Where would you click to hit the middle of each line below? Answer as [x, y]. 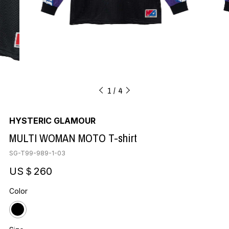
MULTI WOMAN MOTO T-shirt [73, 138]
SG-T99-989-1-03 [37, 153]
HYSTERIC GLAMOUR [52, 120]
